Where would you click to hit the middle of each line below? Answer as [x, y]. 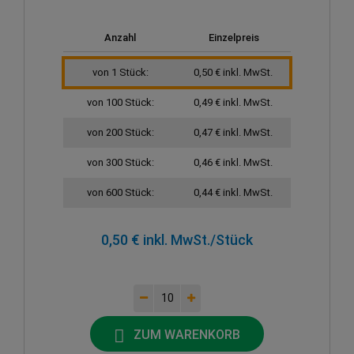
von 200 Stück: [121, 133]
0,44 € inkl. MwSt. [233, 193]
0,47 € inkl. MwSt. [233, 133]
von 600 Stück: [121, 193]
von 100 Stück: [121, 103]
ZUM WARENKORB [187, 334]
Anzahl [120, 38]
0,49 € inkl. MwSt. [233, 103]
